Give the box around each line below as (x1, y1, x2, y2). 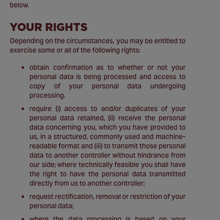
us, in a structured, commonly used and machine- (29, 132, 186, 141)
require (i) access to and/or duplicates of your (29, 104, 186, 113)
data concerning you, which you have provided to (29, 123, 186, 132)
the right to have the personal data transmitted (29, 169, 186, 178)
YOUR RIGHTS (10, 19, 87, 34)
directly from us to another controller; (29, 179, 145, 188)
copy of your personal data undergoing (29, 82, 186, 90)
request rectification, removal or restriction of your (29, 192, 186, 201)
